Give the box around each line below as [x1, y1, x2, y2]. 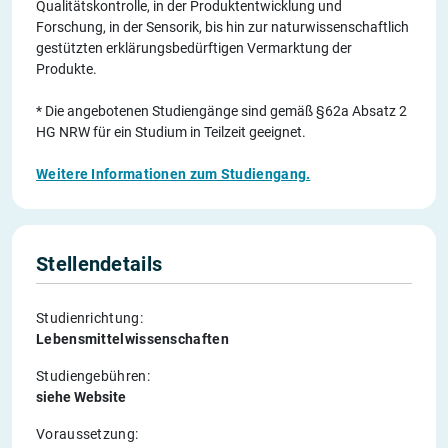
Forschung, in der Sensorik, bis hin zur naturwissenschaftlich [36, 18, 409, 35]
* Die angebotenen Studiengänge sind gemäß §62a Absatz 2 [36, 102, 407, 119]
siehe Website [36, 388, 126, 405]
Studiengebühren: [36, 367, 150, 384]
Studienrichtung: [36, 309, 143, 326]
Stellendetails [36, 251, 163, 276]
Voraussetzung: [36, 425, 139, 442]
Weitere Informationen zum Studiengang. [36, 165, 311, 182]
